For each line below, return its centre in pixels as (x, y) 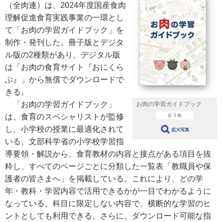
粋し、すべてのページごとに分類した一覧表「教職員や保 (108, 166)
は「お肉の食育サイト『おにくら (64, 67)
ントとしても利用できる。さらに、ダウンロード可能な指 (108, 216)
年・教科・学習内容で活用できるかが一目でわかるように (108, 191)
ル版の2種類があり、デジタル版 (63, 55)
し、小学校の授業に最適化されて (64, 129)
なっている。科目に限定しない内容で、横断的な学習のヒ (108, 203)
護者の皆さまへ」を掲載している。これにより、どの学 (104, 179)
